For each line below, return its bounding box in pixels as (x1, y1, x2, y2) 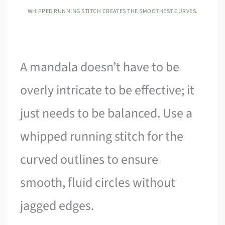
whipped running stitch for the (20, 127, 184, 146)
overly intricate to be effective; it (20, 81, 195, 100)
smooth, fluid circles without (20, 173, 176, 192)
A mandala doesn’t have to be (20, 58, 180, 77)
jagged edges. (20, 196, 94, 215)
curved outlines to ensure (20, 150, 159, 169)
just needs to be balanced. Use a (20, 104, 193, 123)
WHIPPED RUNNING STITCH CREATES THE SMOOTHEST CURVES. (27, 7, 198, 16)
